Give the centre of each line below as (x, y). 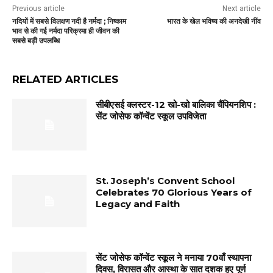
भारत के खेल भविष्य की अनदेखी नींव (214, 21)
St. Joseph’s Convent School (165, 181)
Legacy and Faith (138, 204)
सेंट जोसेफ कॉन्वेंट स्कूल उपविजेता (151, 116)
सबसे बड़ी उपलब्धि (36, 40)
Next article (241, 8)
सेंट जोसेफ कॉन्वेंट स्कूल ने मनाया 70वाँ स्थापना (174, 258)
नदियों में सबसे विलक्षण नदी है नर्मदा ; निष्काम (69, 21)
